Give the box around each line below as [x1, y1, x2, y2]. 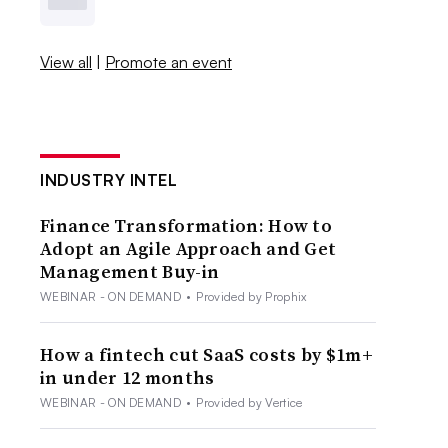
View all [40, 51, 93, 72]
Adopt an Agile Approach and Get [40, 235, 337, 261]
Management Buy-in [40, 258, 220, 284]
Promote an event [105, 51, 233, 72]
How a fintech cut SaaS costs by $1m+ [40, 341, 373, 367]
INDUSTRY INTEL [40, 169, 178, 190]
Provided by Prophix [196, 288, 307, 304]
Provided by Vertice [196, 394, 303, 410]
